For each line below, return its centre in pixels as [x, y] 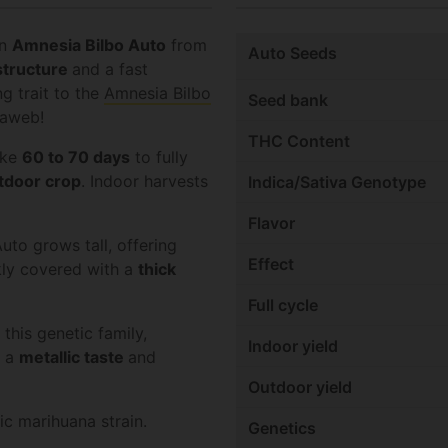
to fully [159, 157]
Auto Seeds [292, 53]
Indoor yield [293, 346]
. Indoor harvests [144, 181]
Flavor [271, 223]
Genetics [282, 428]
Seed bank [288, 100]
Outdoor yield [300, 387]
